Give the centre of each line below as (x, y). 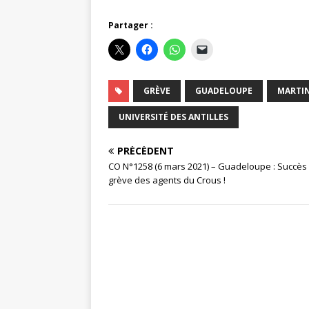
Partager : (131, 26)
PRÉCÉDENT (146, 151)
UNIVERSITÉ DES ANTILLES (173, 117)
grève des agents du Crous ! (167, 180)
